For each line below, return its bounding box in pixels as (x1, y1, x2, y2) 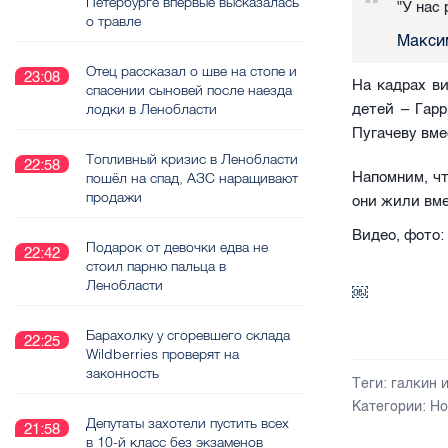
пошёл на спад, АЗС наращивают (86, 169, 298, 187)
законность (86, 364, 159, 382)
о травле (86, 12, 141, 30)
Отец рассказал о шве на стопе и (86, 62, 297, 80)
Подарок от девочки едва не (86, 238, 268, 256)
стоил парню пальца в (86, 257, 226, 275)
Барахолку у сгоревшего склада (86, 326, 290, 344)
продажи (86, 188, 142, 206)
